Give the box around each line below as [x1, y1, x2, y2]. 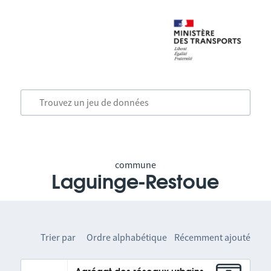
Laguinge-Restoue [51, 173, 220, 192]
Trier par [41, 231, 76, 243]
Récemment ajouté [174, 231, 251, 243]
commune [114, 158, 156, 171]
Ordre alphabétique [87, 231, 168, 243]
